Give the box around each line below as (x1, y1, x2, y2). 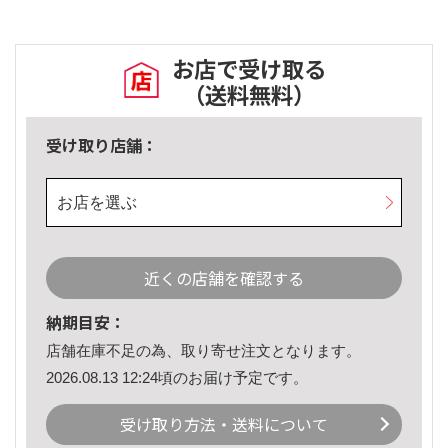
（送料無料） (183, 78, 315, 111)
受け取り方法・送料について (120, 412, 328, 437)
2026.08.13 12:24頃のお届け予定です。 (46, 368, 308, 386)
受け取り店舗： (46, 133, 158, 158)
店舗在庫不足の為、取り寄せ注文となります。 (46, 342, 361, 360)
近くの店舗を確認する (144, 266, 304, 291)
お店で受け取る (172, 52, 326, 85)
